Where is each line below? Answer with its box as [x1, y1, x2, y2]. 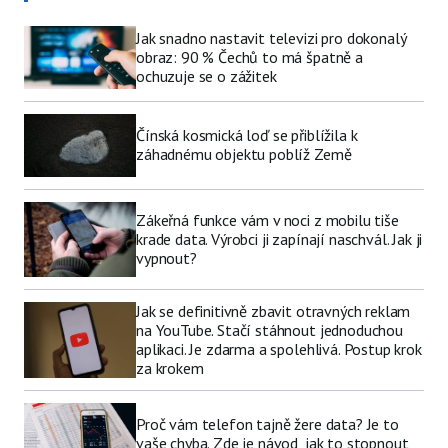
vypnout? [136, 247, 197, 268]
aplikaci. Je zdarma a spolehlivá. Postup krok [136, 338, 422, 359]
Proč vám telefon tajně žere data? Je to [136, 414, 399, 435]
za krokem [136, 357, 204, 378]
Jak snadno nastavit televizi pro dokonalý [136, 27, 406, 48]
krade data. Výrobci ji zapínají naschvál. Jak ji [136, 228, 423, 249]
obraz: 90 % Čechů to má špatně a [136, 46, 363, 67]
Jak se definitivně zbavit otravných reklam [136, 300, 411, 321]
